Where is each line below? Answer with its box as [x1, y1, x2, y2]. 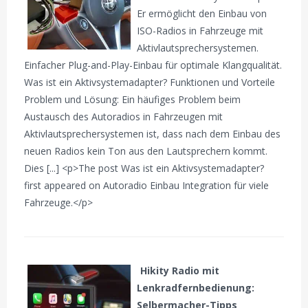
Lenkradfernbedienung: [137, 280, 255, 294]
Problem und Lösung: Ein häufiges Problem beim [24, 92, 241, 106]
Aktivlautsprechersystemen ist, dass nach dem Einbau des [24, 126, 281, 140]
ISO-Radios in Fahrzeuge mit [137, 23, 264, 37]
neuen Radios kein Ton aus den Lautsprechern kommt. [24, 144, 268, 157]
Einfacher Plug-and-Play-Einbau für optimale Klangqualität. [24, 58, 283, 71]
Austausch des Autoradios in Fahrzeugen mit [24, 109, 223, 123]
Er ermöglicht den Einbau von [137, 6, 267, 20]
